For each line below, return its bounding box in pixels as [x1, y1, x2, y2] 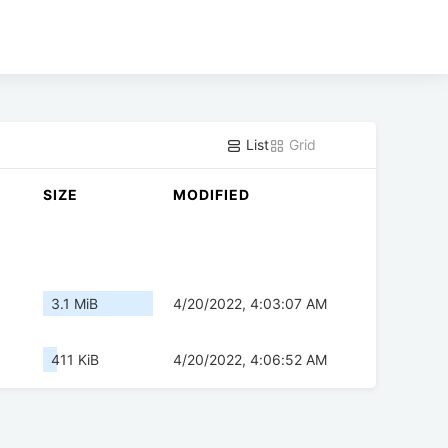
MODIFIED [173, 186, 250, 204]
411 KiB [51, 351, 99, 369]
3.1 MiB [51, 295, 98, 313]
